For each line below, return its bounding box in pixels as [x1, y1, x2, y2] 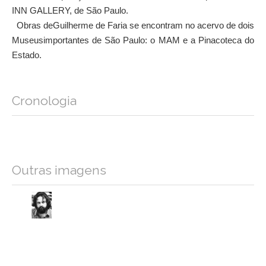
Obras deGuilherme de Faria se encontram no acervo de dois [12, 21, 254, 31]
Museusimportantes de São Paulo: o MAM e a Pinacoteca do [12, 36, 254, 46]
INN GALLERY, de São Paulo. [12, 6, 128, 16]
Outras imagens [12, 163, 106, 178]
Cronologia [12, 93, 77, 109]
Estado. [12, 50, 42, 61]
